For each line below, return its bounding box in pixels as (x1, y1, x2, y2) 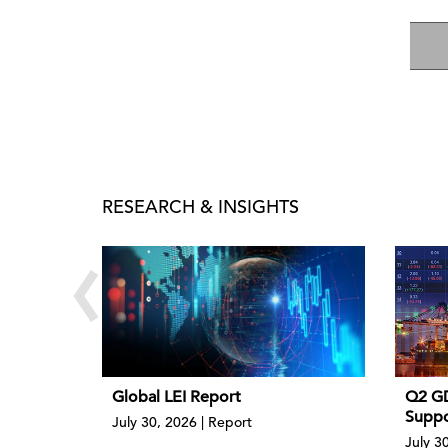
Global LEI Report (112, 387, 241, 408)
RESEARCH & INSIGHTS (102, 195, 299, 218)
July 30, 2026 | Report (112, 413, 252, 432)
